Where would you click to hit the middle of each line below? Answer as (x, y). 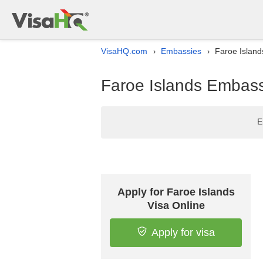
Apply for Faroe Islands (176, 192)
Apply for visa (183, 232)
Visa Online (176, 205)
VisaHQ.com (124, 51)
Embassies (181, 51)
